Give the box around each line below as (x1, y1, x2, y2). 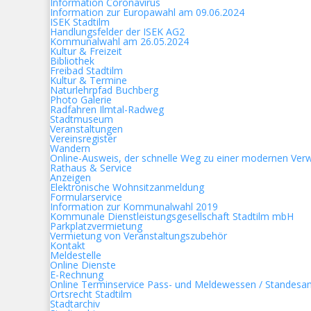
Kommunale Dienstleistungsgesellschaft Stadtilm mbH (50, 210, 294, 223)
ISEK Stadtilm (50, 15, 110, 28)
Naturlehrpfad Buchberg (50, 83, 158, 96)
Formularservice (50, 190, 122, 203)
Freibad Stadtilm (50, 64, 123, 77)
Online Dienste (50, 258, 116, 271)
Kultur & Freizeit (50, 44, 122, 58)
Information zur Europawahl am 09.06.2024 (50, 6, 244, 19)
